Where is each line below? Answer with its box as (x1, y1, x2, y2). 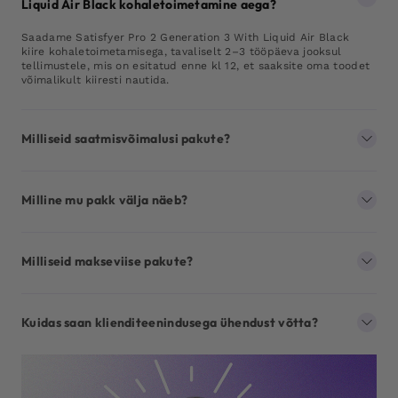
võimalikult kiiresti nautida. (21, 74, 170, 87)
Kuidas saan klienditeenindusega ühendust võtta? (21, 314, 319, 331)
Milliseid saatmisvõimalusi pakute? (21, 131, 231, 147)
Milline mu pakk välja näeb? (21, 192, 188, 209)
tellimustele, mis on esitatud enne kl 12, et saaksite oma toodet (21, 60, 370, 73)
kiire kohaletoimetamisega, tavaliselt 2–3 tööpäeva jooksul (21, 45, 342, 59)
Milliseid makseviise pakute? (21, 253, 194, 270)
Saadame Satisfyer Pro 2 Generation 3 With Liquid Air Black (21, 31, 350, 44)
